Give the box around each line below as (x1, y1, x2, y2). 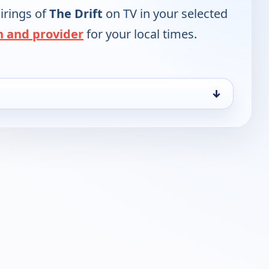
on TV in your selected (103, 5, 228, 22)
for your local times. (83, 26, 197, 43)
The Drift (49, 5, 103, 22)
